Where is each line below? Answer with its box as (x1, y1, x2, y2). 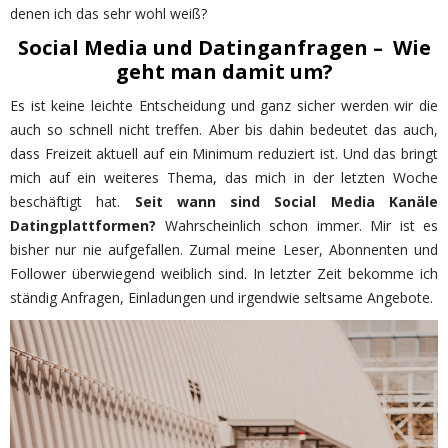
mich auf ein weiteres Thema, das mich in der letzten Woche (10, 168, 438, 188)
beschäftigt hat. (10, 192, 135, 212)
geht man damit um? (115, 58, 333, 86)
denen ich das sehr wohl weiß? (10, 4, 207, 24)
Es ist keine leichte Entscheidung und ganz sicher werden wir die (10, 96, 438, 116)
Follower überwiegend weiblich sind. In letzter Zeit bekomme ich (10, 264, 438, 284)
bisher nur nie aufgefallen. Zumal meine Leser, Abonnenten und (10, 240, 438, 260)
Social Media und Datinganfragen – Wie (17, 34, 431, 62)
